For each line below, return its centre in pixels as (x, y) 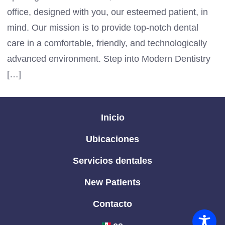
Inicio (113, 118)
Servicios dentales (113, 161)
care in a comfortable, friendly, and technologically (107, 43)
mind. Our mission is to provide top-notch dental (102, 27)
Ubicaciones (113, 139)
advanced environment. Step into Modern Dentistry (108, 59)
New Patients (113, 183)
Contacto (113, 204)
